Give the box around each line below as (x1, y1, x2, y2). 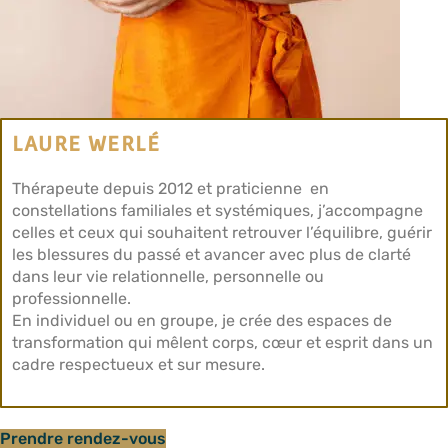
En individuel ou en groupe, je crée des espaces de (12, 311, 392, 330)
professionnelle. (12, 289, 131, 308)
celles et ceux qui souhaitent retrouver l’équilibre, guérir (12, 223, 432, 242)
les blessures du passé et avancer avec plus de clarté (12, 245, 411, 264)
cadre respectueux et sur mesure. (12, 355, 265, 374)
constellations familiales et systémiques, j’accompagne (12, 201, 423, 220)
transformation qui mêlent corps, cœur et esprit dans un (12, 333, 433, 352)
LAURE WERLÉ (12, 132, 161, 156)
